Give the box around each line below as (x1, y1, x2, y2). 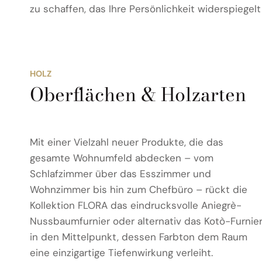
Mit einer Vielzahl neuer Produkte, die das (30, 136, 223, 149)
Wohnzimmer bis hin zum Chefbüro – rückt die (30, 183, 247, 196)
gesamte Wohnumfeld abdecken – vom (30, 151, 213, 165)
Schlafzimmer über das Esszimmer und (30, 167, 211, 181)
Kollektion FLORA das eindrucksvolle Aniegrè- (30, 199, 242, 212)
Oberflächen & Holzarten (30, 80, 246, 109)
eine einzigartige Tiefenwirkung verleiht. (30, 246, 213, 260)
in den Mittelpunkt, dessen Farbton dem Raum (30, 230, 247, 244)
